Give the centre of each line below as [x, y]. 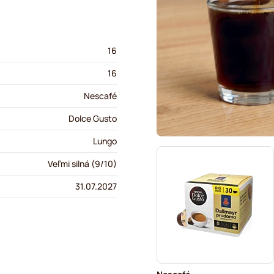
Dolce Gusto [93, 118]
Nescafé [100, 96]
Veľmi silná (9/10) [82, 164]
